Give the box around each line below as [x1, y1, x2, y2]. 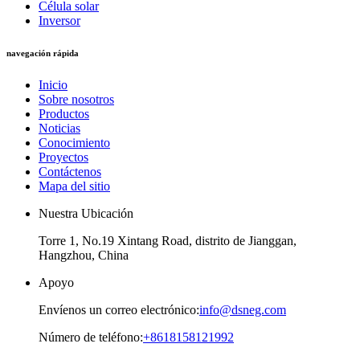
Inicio [39, 77, 67, 92]
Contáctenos [39, 164, 101, 178]
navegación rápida [6, 47, 79, 58]
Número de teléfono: [39, 329, 143, 344]
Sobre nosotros [39, 92, 114, 106]
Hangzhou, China [39, 247, 129, 262]
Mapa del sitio [39, 178, 110, 193]
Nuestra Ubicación [39, 206, 133, 220]
